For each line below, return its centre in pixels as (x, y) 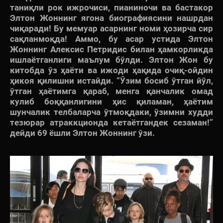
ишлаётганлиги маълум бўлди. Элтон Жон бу (111, 59)
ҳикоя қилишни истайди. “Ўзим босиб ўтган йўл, (111, 80)
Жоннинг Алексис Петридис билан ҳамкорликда (111, 49)
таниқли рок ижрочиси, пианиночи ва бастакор (111, 7)
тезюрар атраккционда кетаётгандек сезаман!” (111, 122)
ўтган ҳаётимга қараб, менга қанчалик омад (111, 91)
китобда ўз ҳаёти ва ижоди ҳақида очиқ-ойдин (111, 70)
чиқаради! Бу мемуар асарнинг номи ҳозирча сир (111, 28)
